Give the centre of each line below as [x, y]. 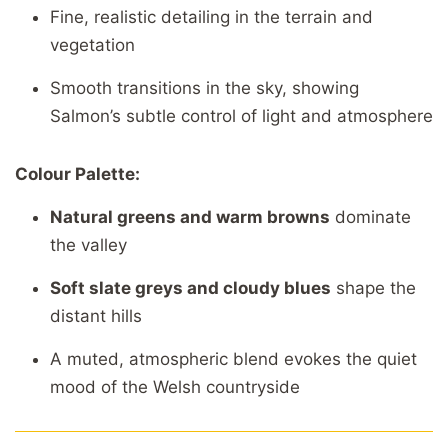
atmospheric [181, 358]
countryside [253, 386]
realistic [127, 16]
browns [298, 216]
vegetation [92, 44]
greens [148, 216]
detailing [198, 16]
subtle [153, 115]
